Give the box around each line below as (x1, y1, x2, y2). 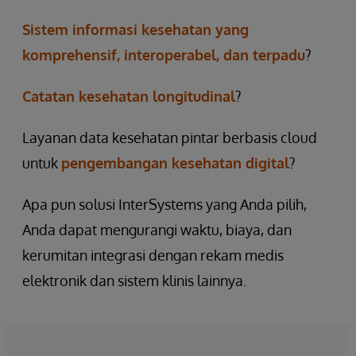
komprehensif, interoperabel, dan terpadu (22, 45, 305, 64)
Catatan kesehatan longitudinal (22, 87, 235, 105)
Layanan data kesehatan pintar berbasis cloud (22, 128, 317, 146)
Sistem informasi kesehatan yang (22, 20, 249, 38)
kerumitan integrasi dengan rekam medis (22, 246, 284, 264)
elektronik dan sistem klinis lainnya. (22, 271, 246, 289)
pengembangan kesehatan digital (61, 153, 289, 172)
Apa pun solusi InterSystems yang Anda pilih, (22, 195, 307, 213)
